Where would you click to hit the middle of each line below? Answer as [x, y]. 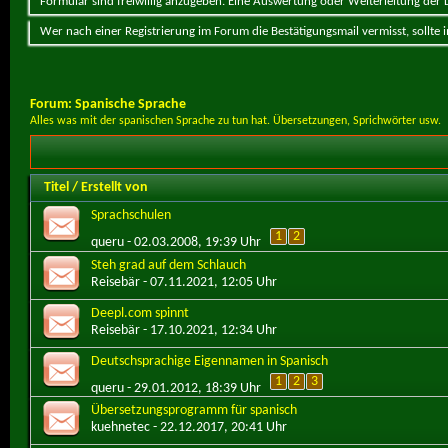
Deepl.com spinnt [140, 313]
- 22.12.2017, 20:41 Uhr [218, 428]
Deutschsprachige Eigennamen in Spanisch [209, 361]
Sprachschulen [131, 216]
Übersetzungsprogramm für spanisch [194, 411]
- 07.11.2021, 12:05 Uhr [208, 282]
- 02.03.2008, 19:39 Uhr [192, 242]
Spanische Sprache [130, 104]
